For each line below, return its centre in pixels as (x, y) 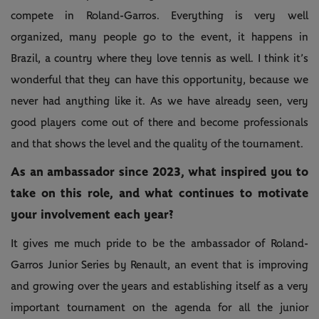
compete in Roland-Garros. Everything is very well (159, 15)
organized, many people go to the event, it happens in (159, 37)
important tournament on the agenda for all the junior (159, 307)
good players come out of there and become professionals (159, 122)
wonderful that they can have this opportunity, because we (159, 79)
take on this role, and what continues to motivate (159, 193)
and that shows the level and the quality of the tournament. (157, 143)
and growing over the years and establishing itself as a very (159, 286)
